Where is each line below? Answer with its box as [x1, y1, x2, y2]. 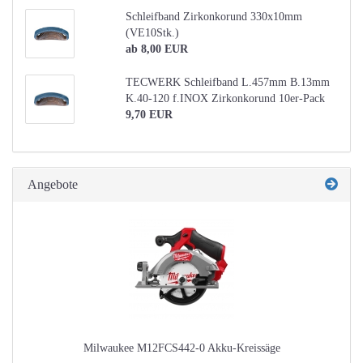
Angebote [25, 177, 78, 191]
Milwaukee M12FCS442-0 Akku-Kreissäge [83, 342, 280, 354]
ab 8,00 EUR [125, 43, 188, 55]
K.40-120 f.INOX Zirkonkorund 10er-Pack [125, 92, 325, 105]
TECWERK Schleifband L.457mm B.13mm [125, 76, 330, 88]
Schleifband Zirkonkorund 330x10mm [125, 11, 302, 23]
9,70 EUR [125, 109, 173, 121]
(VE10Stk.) [125, 27, 179, 39]
